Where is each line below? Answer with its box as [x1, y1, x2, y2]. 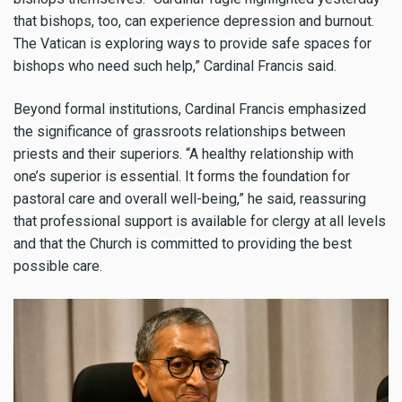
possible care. [13, 258, 102, 275]
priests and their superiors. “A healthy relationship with [13, 145, 354, 163]
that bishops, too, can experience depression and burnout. [13, 12, 374, 30]
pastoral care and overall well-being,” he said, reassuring [13, 190, 366, 208]
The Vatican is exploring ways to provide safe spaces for [13, 34, 371, 52]
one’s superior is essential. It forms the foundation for [13, 168, 350, 186]
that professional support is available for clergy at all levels [13, 213, 386, 231]
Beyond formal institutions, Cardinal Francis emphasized [13, 100, 366, 118]
